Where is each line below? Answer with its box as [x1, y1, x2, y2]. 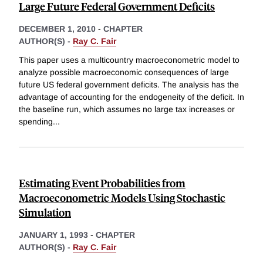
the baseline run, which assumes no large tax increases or [19, 104, 235, 114]
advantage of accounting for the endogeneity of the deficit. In [19, 92, 244, 102]
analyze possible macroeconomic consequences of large [19, 68, 229, 77]
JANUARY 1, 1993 [19, 230, 88, 240]
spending [19, 117, 53, 127]
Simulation [19, 205, 71, 220]
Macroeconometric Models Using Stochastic [19, 190, 225, 205]
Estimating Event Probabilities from [19, 176, 186, 191]
